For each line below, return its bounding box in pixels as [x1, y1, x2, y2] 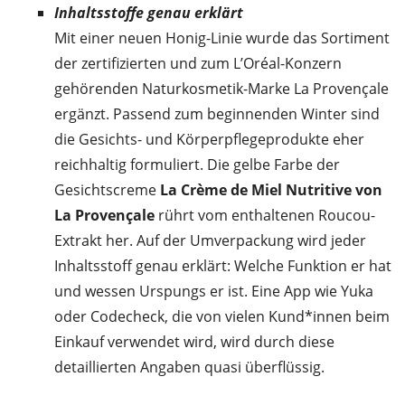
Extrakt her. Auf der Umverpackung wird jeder [54, 231, 366, 251]
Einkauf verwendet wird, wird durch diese [54, 332, 334, 353]
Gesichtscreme [54, 180, 160, 201]
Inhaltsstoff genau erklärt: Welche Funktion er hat [54, 256, 391, 277]
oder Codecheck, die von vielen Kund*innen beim [54, 306, 390, 327]
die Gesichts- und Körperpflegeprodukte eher [54, 129, 364, 150]
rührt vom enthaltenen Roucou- [155, 205, 375, 226]
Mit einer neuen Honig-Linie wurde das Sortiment [54, 28, 390, 49]
